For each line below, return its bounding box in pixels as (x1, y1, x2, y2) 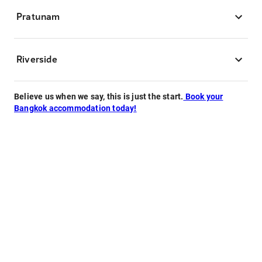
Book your (183, 92, 223, 101)
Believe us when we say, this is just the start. (14, 92, 184, 101)
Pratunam (16, 11, 60, 22)
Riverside (16, 54, 57, 65)
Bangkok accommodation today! (14, 104, 137, 113)
